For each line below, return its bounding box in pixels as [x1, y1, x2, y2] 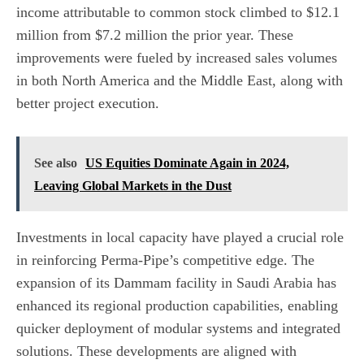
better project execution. [16, 95, 163, 112]
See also [34, 156, 77, 171]
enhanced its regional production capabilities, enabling [16, 297, 338, 314]
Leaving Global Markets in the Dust [34, 179, 232, 193]
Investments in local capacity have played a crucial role [16, 229, 344, 246]
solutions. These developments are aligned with [16, 343, 297, 360]
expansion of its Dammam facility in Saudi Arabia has [16, 275, 336, 292]
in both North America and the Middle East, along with [16, 72, 343, 89]
